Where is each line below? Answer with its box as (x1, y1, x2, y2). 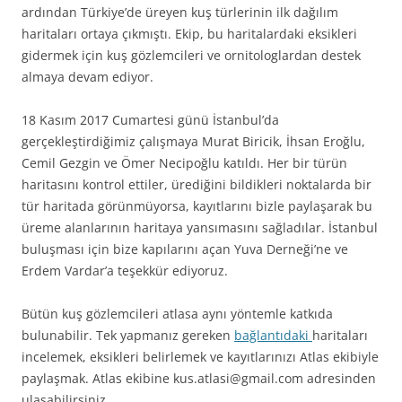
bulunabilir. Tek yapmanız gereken (22, 327, 234, 345)
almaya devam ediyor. (22, 68, 153, 86)
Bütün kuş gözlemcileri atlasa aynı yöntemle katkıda (22, 305, 333, 323)
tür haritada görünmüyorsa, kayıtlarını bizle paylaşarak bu (22, 197, 372, 215)
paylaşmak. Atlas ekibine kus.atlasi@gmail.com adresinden (22, 370, 376, 388)
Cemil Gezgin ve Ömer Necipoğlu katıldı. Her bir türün (22, 154, 347, 172)
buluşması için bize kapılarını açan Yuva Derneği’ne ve (22, 240, 348, 258)
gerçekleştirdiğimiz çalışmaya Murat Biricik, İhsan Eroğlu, (22, 133, 365, 151)
